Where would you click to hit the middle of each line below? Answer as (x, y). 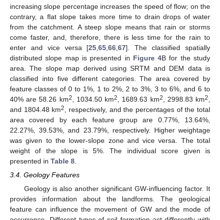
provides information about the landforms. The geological (110, 199)
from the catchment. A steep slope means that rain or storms (110, 27)
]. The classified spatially (168, 47)
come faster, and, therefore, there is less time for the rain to (110, 37)
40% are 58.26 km (39, 99)
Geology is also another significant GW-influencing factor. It (117, 189)
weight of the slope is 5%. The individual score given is (110, 151)
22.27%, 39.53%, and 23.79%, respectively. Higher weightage (110, 130)
